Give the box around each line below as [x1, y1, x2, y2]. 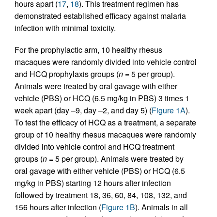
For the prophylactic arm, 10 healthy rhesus [15, 44, 162, 56]
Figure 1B [101, 201, 135, 213]
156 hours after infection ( [15, 201, 101, 213]
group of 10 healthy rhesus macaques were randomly [15, 129, 196, 140]
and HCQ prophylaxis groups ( [15, 68, 119, 80]
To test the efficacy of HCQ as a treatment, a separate [15, 117, 196, 128]
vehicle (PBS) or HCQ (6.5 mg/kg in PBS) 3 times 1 [15, 93, 189, 104]
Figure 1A [152, 105, 186, 116]
